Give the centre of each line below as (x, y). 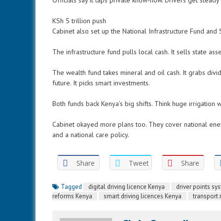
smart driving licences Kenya (143, 196)
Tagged (72, 187)
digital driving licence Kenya (127, 187)
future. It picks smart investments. (101, 83)
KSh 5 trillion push (79, 21)
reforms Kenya (72, 196)
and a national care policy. (91, 135)
